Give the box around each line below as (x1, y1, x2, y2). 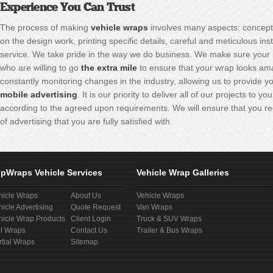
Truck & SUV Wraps (136, 214, 202, 223)
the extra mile (81, 63, 137, 73)
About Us (71, 191, 101, 200)
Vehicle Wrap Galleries (136, 168, 229, 177)
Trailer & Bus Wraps (136, 226, 202, 235)
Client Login (71, 214, 111, 223)
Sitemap (71, 238, 98, 246)
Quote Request (71, 203, 121, 211)
